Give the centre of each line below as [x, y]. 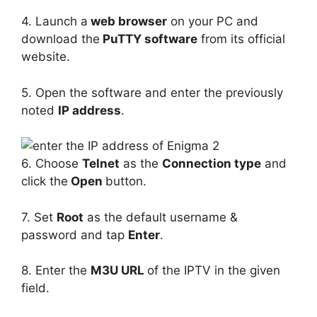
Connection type [212, 163]
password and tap [75, 235]
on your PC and [213, 21]
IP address [90, 110]
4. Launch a [54, 21]
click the [45, 181]
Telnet [101, 163]
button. [126, 181]
